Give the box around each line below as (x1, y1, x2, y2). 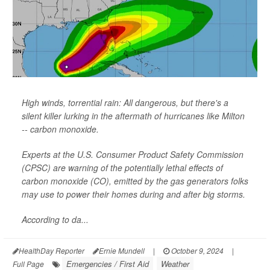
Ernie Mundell (99, 245, 145, 256)
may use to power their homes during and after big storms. (22, 187, 245, 200)
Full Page (13, 258, 44, 269)
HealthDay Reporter (19, 245, 84, 256)
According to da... (22, 213, 89, 225)
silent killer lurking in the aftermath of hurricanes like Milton (22, 109, 245, 122)
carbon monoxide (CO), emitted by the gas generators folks (22, 174, 248, 187)
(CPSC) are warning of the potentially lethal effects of (22, 161, 223, 174)
